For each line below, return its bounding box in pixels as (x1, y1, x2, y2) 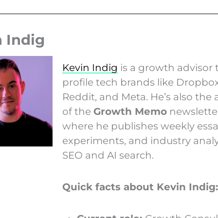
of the (62, 105, 93, 117)
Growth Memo (93, 105, 167, 117)
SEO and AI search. (62, 149, 154, 161)
